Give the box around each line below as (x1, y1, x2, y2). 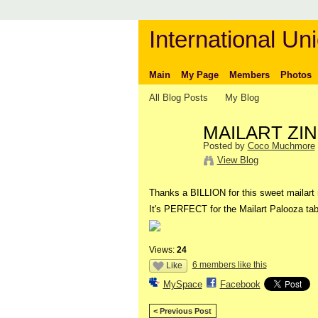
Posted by (202, 140, 248, 151)
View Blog (216, 154, 258, 165)
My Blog (225, 92, 260, 103)
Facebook (219, 278, 261, 290)
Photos (280, 69, 312, 80)
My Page (180, 69, 219, 80)
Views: (148, 244, 175, 255)
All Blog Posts (148, 92, 208, 103)
